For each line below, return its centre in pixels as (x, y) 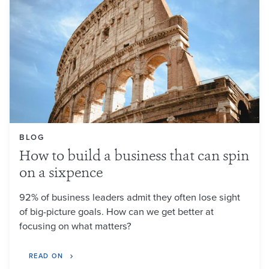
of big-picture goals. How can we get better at (116, 211)
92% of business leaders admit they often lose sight (130, 197)
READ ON (46, 256)
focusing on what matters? (75, 226)
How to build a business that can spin (134, 157)
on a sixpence (61, 174)
